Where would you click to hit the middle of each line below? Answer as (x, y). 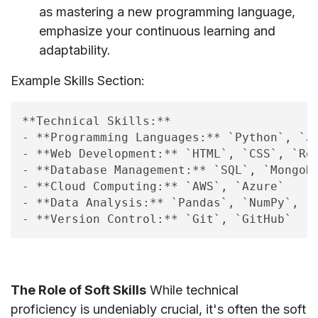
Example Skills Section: (78, 80)
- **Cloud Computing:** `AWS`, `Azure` (153, 186)
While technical (192, 290)
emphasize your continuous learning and (157, 31)
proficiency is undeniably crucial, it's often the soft (158, 309)
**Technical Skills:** (97, 121)
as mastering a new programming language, (167, 11)
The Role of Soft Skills (78, 290)
